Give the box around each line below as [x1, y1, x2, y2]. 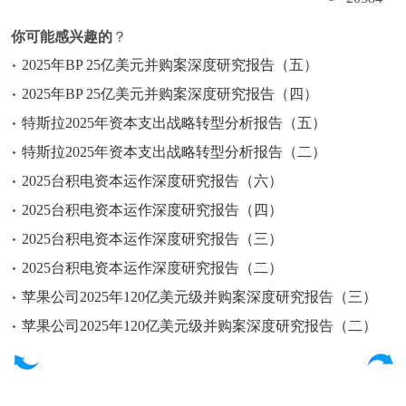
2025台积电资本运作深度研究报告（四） [22, 202, 283, 217]
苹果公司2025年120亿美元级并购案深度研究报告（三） [22, 289, 377, 304]
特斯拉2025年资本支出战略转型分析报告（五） [22, 115, 326, 130]
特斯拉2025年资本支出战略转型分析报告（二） [22, 144, 326, 159]
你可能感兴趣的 [11, 29, 112, 44]
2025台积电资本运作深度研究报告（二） [22, 260, 283, 275]
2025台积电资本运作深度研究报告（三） [22, 231, 283, 246]
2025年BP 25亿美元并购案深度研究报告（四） [22, 86, 318, 101]
